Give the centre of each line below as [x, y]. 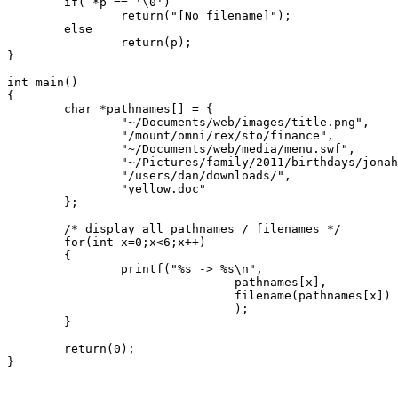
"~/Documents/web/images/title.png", [64, 122]
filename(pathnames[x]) [121, 295]
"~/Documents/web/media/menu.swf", [64, 149]
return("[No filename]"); [64, 16]
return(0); [36, 349]
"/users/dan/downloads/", [64, 175]
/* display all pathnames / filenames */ [36, 229]
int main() [43, 82]
